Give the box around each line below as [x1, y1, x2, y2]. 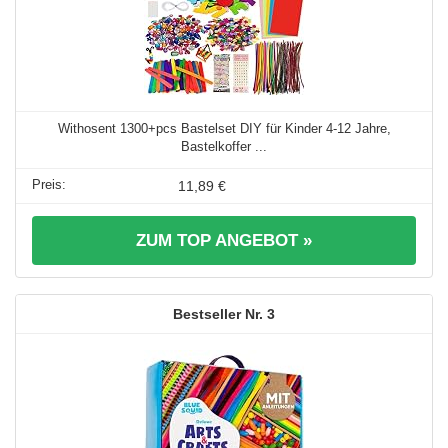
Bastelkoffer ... [181, 138, 267, 154]
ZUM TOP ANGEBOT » [136, 230, 312, 250]
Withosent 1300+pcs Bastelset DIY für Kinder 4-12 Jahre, [57, 120, 391, 136]
